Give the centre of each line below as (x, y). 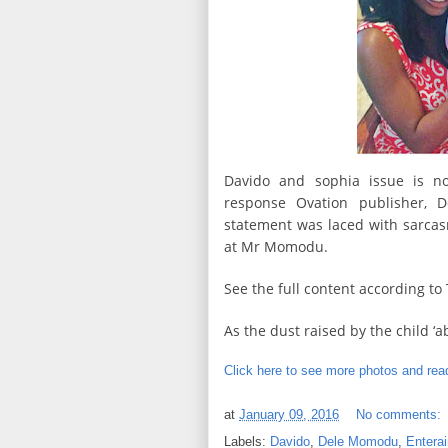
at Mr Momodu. (276, 246)
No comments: (400, 414)
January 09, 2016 (289, 414)
